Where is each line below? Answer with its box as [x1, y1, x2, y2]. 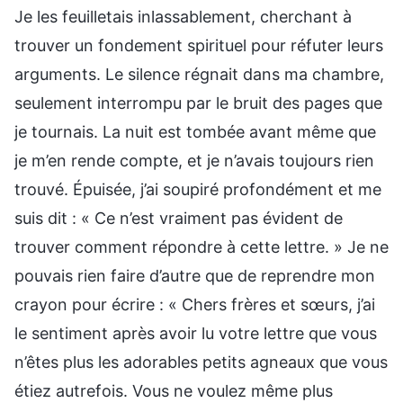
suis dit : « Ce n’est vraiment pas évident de [14, 208, 343, 228]
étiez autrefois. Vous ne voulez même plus [14, 381, 333, 400]
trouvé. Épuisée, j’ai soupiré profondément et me [14, 179, 381, 199]
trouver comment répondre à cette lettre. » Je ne [14, 237, 389, 256]
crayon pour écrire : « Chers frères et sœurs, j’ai [14, 294, 375, 314]
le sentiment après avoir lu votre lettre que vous [14, 323, 377, 343]
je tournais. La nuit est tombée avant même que [14, 121, 376, 141]
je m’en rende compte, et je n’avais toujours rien [14, 150, 374, 170]
